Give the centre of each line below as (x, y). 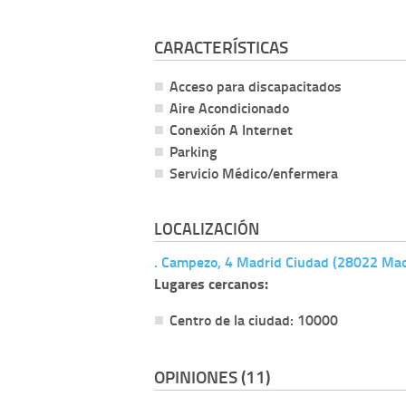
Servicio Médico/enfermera (254, 172)
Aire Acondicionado (229, 107)
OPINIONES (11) (212, 377)
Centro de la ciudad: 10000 (254, 319)
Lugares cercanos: (211, 283)
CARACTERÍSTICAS (221, 46)
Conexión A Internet (231, 129)
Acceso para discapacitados (256, 85)
